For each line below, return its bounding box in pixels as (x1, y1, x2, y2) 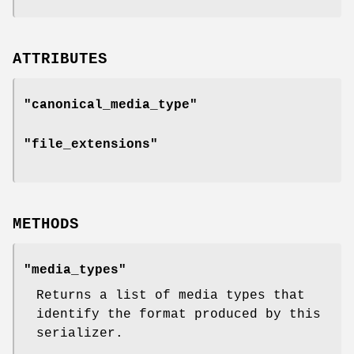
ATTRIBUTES (13, 51, 107, 69)
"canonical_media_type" (24, 98, 198, 113)
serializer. (36, 326, 123, 341)
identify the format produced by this (36, 307, 321, 322)
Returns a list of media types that (36, 288, 305, 303)
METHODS (13, 215, 79, 233)
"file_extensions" (24, 137, 158, 153)
